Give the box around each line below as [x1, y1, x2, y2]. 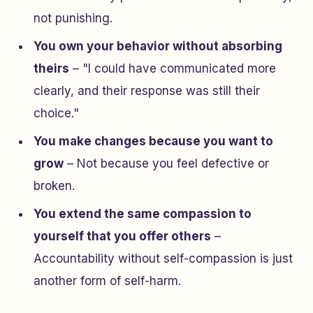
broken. [34, 179, 75, 193]
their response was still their [99, 84, 260, 98]
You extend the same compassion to [34, 207, 252, 221]
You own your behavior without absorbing [34, 39, 282, 53]
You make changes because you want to [34, 134, 273, 148]
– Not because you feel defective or [64, 156, 269, 170]
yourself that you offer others [34, 229, 211, 243]
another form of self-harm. [34, 274, 181, 288]
